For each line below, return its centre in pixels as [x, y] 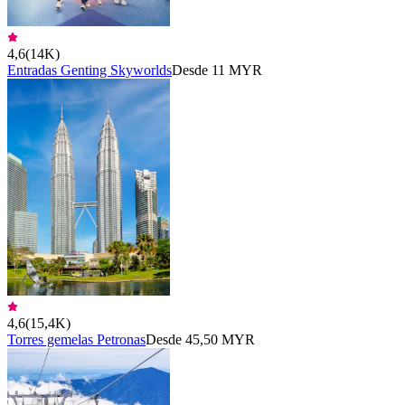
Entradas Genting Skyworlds [89, 70]
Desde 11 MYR [217, 70]
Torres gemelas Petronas [76, 339]
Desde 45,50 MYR [200, 339]
